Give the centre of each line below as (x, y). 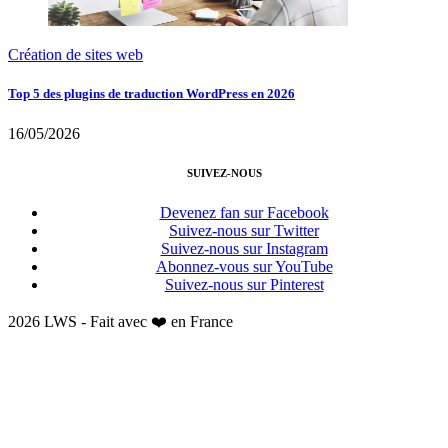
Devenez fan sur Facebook (244, 213)
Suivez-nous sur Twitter (244, 231)
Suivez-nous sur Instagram (244, 249)
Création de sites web (75, 55)
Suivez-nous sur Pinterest (244, 285)
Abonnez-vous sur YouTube (244, 267)
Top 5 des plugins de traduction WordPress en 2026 (151, 94)
